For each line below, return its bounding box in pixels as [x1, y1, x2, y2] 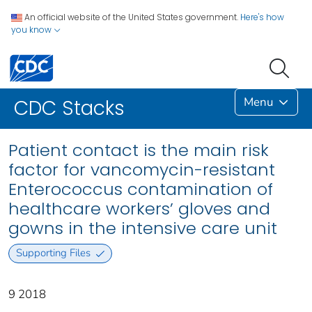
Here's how [240, 11, 284, 23]
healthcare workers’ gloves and [8, 197, 270, 221]
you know [11, 24, 54, 36]
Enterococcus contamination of [8, 178, 273, 201]
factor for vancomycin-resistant [8, 158, 275, 182]
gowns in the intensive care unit [8, 217, 277, 240]
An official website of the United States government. [24, 11, 238, 23]
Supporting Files [15, 246, 91, 260]
